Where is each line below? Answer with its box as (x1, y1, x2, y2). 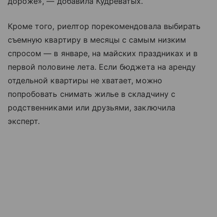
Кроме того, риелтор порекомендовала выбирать (8, 21, 201, 31)
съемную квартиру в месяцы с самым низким (8, 35, 186, 45)
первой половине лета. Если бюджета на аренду (8, 62, 196, 72)
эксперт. (8, 116, 40, 126)
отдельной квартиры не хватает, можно (8, 76, 162, 86)
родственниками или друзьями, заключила (8, 103, 175, 113)
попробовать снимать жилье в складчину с (8, 89, 175, 99)
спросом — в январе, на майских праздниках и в (8, 48, 198, 59)
